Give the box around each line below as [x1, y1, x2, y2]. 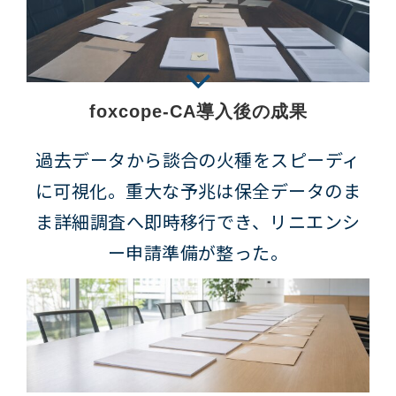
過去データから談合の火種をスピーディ [35, 147, 361, 173]
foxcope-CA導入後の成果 [88, 102, 308, 122]
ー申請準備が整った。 [107, 240, 289, 266]
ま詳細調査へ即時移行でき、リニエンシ [35, 209, 361, 235]
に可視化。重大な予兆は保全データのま [34, 178, 362, 204]
